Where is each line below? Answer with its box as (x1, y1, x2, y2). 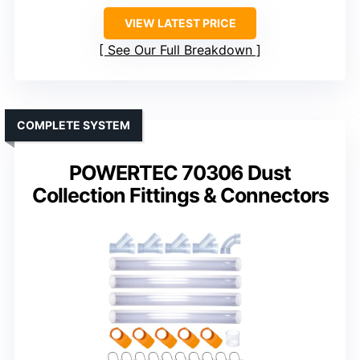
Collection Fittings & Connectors (31, 183, 329, 208)
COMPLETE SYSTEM (17, 118, 130, 133)
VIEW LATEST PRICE (124, 16, 236, 31)
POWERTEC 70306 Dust (69, 161, 291, 186)
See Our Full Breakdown (108, 42, 252, 59)
